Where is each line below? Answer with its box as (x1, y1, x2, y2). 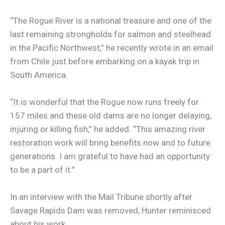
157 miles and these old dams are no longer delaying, (10, 110, 211, 121)
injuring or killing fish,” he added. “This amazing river (10, 124, 205, 135)
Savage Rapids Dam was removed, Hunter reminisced (10, 205, 211, 216)
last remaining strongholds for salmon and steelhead (10, 29, 211, 39)
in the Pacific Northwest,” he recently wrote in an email (10, 42, 213, 53)
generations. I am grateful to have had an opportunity (10, 151, 210, 162)
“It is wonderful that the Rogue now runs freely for (10, 97, 199, 107)
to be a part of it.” (10, 165, 75, 175)
